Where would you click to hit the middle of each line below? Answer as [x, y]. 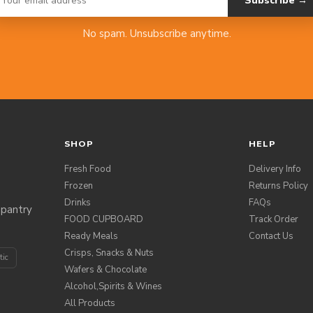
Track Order [274, 220]
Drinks [78, 203]
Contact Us [271, 236]
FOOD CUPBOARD [104, 220]
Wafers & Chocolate [105, 270]
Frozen [79, 186]
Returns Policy [278, 186]
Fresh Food [88, 169]
